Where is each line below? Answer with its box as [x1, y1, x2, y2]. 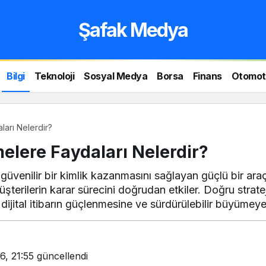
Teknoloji [34, 69, 75, 82]
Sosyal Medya [84, 69, 148, 82]
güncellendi [34, 250, 88, 262]
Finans [192, 69, 222, 82]
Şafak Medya [78, 18, 188, 42]
